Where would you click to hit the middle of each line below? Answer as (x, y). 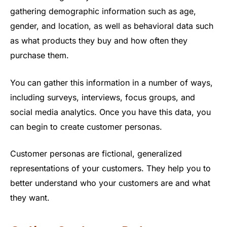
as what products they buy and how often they (99, 41)
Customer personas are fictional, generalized (96, 154)
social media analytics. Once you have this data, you (110, 112)
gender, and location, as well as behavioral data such (112, 26)
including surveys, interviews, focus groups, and (103, 97)
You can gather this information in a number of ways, (111, 82)
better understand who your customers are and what (110, 183)
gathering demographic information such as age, (103, 11)
